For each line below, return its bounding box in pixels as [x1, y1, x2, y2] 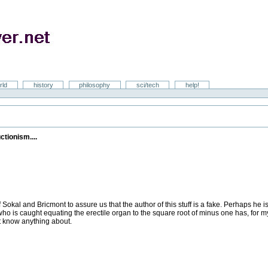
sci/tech [136, 81, 159, 89]
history [33, 81, 53, 89]
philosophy [79, 81, 111, 89]
